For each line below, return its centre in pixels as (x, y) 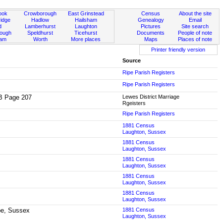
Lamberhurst (40, 26)
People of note (195, 33)
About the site (195, 13)
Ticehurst (86, 33)
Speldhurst (40, 33)
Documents (151, 33)
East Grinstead (86, 13)
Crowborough (40, 13)
